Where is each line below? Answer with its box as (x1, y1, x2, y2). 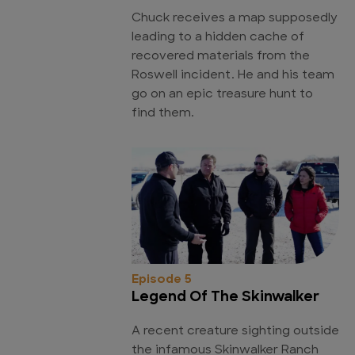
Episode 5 (132, 274, 192, 287)
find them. (132, 108, 194, 120)
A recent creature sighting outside (132, 326, 339, 338)
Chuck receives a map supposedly (132, 13, 338, 25)
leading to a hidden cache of (132, 32, 304, 44)
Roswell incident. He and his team (132, 70, 334, 82)
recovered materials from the (132, 51, 310, 63)
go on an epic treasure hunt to (132, 89, 313, 101)
